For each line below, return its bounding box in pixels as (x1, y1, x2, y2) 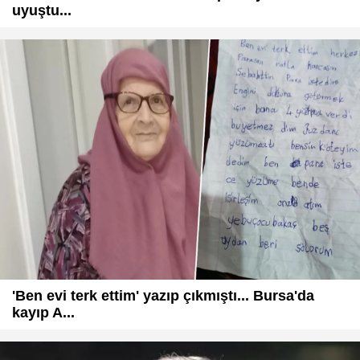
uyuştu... (12, 2, 72, 19)
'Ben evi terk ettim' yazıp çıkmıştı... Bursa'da (12, 287, 314, 304)
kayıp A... (12, 304, 75, 321)
